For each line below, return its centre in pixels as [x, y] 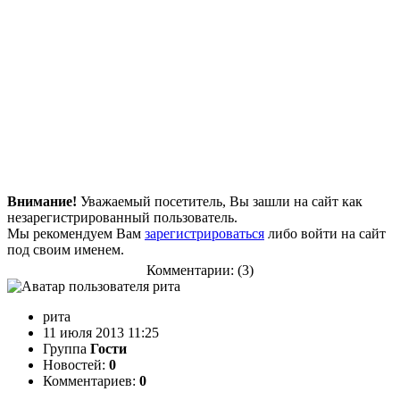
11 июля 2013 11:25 [101, 332]
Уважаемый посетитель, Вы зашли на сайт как [220, 201]
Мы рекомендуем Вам [76, 233]
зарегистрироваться [204, 233]
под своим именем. [66, 249]
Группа [67, 348]
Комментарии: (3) [200, 270]
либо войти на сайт [325, 233]
